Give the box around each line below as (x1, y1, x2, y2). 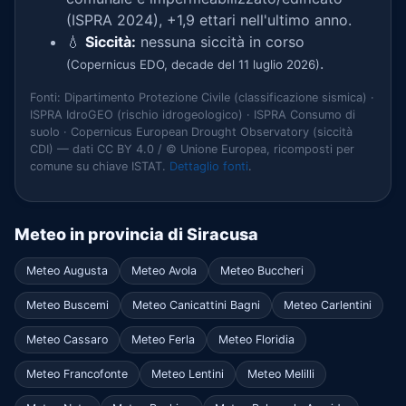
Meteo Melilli (247, 366, 314, 381)
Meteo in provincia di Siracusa (14, 224, 258, 244)
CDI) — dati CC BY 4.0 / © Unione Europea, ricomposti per (30, 142, 354, 156)
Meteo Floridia (218, 332, 295, 346)
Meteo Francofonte (26, 366, 128, 381)
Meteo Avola (131, 263, 197, 277)
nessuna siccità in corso (136, 33, 304, 51)
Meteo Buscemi (26, 297, 109, 312)
